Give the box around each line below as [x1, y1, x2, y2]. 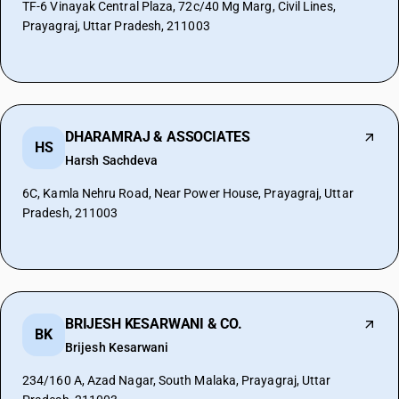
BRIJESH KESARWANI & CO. [65, 315, 242, 332]
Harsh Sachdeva [65, 153, 159, 167]
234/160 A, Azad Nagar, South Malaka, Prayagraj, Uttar [22, 373, 87, 387]
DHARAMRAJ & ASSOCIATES [65, 128, 251, 145]
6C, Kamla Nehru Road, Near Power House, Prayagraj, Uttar [22, 186, 354, 200]
